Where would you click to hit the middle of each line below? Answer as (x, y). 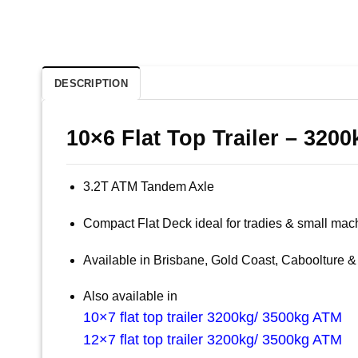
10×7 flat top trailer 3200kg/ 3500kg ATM (212, 318)
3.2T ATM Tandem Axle (148, 186)
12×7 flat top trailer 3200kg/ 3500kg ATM (212, 340)
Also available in (130, 296)
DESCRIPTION (91, 83)
